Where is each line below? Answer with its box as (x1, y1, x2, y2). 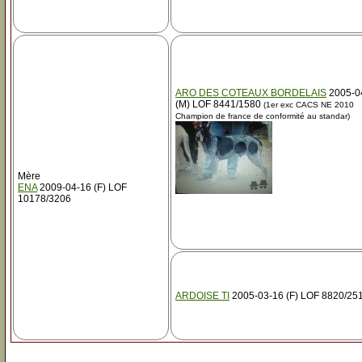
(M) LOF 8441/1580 (175, 99, 261, 110)
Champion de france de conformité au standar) (175, 112, 350, 120)
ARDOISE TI (175, 290, 229, 301)
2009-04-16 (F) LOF (37, 182, 127, 193)
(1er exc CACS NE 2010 (261, 100, 354, 109)
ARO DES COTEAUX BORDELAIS (175, 87, 326, 99)
